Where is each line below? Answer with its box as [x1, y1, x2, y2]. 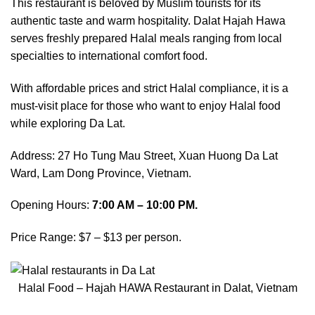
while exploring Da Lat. [11, 117, 125, 129]
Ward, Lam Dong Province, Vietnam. [11, 167, 191, 179]
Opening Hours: [11, 199, 92, 212]
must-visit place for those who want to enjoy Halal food [11, 99, 281, 112]
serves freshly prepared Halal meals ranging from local [11, 32, 282, 44]
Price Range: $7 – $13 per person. [11, 231, 181, 244]
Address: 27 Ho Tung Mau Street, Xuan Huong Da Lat [11, 149, 278, 162]
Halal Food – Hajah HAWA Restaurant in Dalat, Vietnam [18, 282, 297, 295]
